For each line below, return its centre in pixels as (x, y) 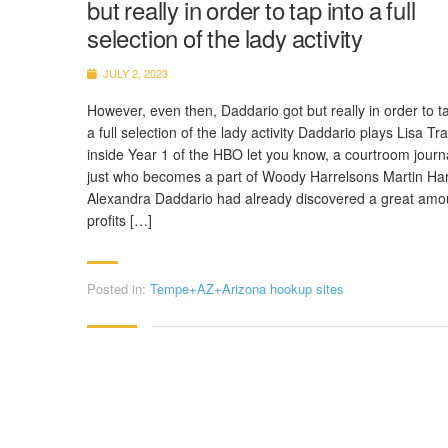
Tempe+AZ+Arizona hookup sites (247, 288)
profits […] (119, 220)
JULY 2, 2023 (134, 73)
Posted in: (116, 288)
